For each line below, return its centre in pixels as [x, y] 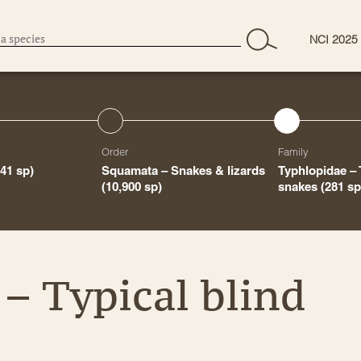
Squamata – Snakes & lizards [183, 170]
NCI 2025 [334, 39]
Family [294, 151]
